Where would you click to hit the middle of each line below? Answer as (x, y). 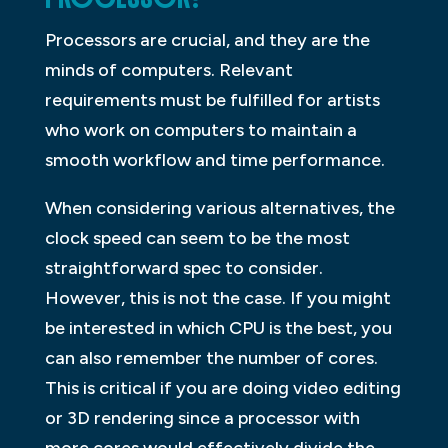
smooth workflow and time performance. (214, 159)
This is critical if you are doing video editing (222, 387)
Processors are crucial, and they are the (207, 39)
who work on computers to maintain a (200, 129)
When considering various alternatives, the (219, 207)
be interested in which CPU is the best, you (218, 327)
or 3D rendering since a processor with (202, 417)
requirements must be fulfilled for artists (212, 99)
